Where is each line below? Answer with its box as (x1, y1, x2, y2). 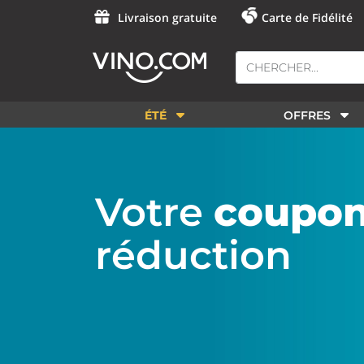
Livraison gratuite (118, 9, 217, 25)
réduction (95, 232, 292, 279)
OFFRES (284, 108, 331, 123)
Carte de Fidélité (262, 9, 353, 25)
